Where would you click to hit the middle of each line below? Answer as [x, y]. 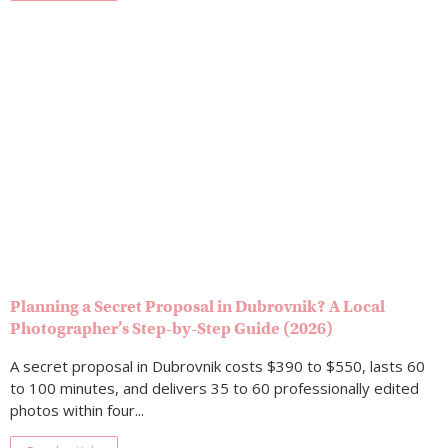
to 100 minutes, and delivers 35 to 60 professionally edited [214, 388]
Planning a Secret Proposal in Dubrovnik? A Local [197, 307]
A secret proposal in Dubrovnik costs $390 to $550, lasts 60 [217, 366]
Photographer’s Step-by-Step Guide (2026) [171, 329]
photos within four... [77, 410]
